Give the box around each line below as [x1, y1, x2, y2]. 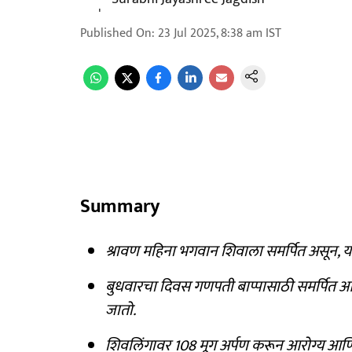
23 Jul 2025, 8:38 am [158, 23, 262, 44]
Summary [80, 191, 159, 222]
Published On [80, 23, 152, 44]
